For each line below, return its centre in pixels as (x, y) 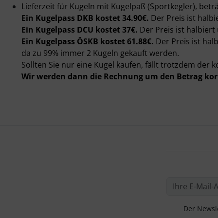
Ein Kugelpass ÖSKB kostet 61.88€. (88, 41)
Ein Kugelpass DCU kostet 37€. (80, 30)
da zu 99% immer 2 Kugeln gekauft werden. (100, 53)
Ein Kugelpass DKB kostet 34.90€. (85, 18)
